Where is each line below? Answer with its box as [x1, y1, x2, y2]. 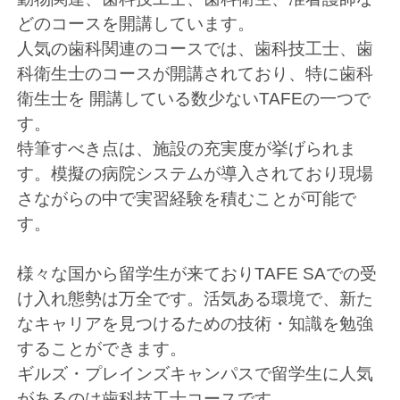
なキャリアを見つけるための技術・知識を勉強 [17, 314, 374, 334]
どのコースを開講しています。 [17, 14, 255, 34]
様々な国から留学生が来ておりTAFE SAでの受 [17, 264, 378, 284]
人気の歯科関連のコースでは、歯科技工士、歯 [17, 39, 374, 59]
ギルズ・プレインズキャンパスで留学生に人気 [17, 364, 374, 384]
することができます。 [17, 339, 187, 359]
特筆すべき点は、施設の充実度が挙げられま [17, 139, 357, 159]
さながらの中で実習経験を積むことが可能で [17, 189, 357, 209]
